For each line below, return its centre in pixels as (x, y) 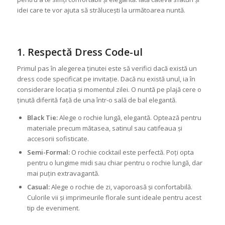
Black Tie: (42, 118)
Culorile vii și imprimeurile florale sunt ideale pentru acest (114, 198)
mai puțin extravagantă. (63, 174)
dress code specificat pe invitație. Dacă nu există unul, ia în (106, 79)
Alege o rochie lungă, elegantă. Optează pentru (129, 118)
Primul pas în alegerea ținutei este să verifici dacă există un (107, 69)
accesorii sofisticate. (58, 139)
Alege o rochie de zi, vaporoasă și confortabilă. (121, 187)
